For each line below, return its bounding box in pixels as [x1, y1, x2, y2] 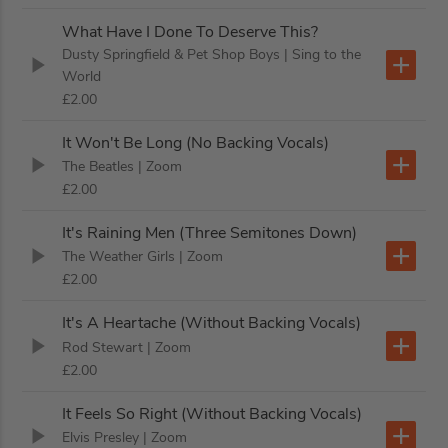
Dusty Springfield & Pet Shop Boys [62, 44, 281, 64]
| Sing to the [284, 44, 362, 64]
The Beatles [62, 156, 135, 176]
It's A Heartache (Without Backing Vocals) [62, 312, 362, 335]
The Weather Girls [62, 247, 176, 267]
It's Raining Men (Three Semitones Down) [62, 222, 358, 245]
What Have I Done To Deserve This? [62, 20, 319, 43]
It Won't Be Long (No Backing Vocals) [62, 131, 330, 154]
